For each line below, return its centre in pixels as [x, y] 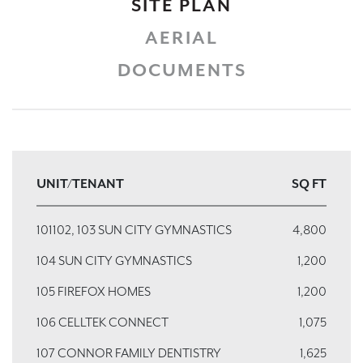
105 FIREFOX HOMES [94, 291]
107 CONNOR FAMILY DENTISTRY [129, 353]
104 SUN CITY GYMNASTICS [114, 261]
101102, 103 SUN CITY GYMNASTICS [134, 230]
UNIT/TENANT [80, 184]
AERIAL [181, 38]
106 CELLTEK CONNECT [102, 322]
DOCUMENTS [181, 70]
